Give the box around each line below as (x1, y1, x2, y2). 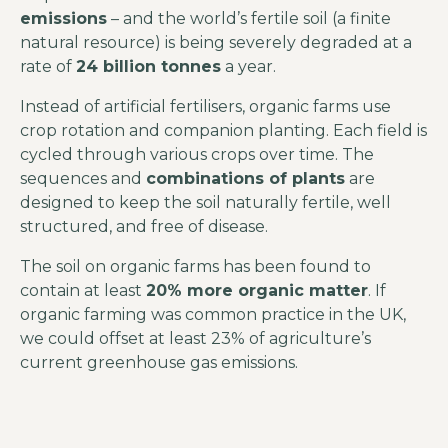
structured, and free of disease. (20, 217, 268, 236)
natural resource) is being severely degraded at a (20, 33, 412, 52)
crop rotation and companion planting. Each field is (20, 121, 427, 140)
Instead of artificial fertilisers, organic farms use (20, 97, 391, 116)
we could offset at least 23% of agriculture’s (20, 329, 371, 348)
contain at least (20, 281, 146, 300)
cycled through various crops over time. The (20, 145, 374, 164)
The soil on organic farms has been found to (20, 257, 371, 276)
